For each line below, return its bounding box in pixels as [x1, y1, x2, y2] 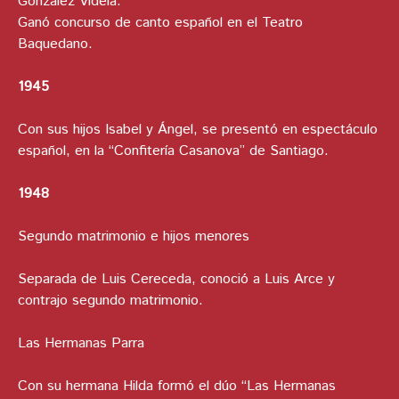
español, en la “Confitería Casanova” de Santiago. [18, 141, 329, 162]
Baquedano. [18, 34, 93, 55]
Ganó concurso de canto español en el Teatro [18, 12, 303, 34]
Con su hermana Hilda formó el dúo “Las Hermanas [18, 376, 336, 397]
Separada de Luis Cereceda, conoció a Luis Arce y [18, 269, 335, 290]
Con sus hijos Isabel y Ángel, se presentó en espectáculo [18, 119, 378, 141]
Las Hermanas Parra [18, 333, 144, 354]
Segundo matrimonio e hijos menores [18, 226, 249, 248]
